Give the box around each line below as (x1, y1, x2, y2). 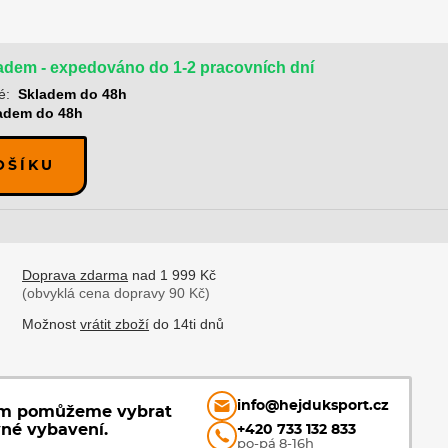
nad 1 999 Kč (128, 267, 217, 283)
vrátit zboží (80, 316, 150, 333)
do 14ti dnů (149, 316, 225, 333)
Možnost (22, 316, 81, 333)
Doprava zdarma (22, 267, 129, 283)
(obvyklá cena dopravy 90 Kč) (22, 285, 211, 301)
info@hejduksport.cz (237, 398, 390, 414)
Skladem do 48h (18, 85, 128, 102)
